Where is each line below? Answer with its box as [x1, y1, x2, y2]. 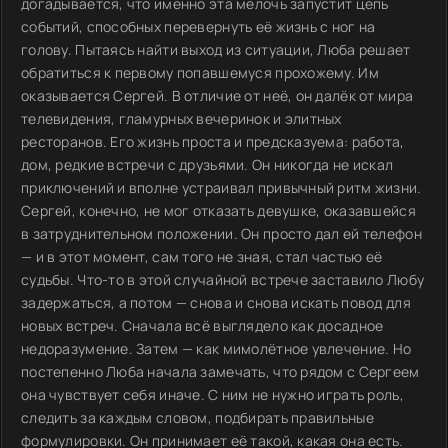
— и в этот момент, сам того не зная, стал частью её [21, 247, 383, 266]
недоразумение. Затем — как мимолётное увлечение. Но [21, 339, 412, 358]
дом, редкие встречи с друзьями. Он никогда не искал [21, 155, 394, 174]
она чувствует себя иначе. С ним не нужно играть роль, [21, 385, 404, 404]
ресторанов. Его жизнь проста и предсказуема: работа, [21, 132, 405, 151]
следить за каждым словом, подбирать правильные [21, 408, 374, 427]
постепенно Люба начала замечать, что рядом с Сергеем [21, 362, 420, 381]
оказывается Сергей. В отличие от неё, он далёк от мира [21, 86, 414, 105]
